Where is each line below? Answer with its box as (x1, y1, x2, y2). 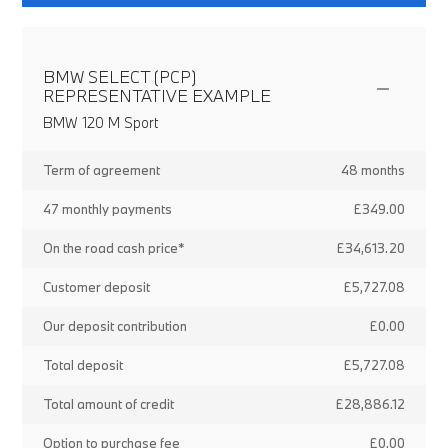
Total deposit (42, 356, 123, 374)
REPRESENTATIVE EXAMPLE (42, 85, 271, 106)
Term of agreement (42, 161, 160, 179)
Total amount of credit (42, 395, 174, 413)
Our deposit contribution (42, 317, 187, 335)
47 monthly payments (42, 200, 172, 218)
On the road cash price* (42, 239, 185, 257)
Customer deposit (42, 278, 150, 296)
